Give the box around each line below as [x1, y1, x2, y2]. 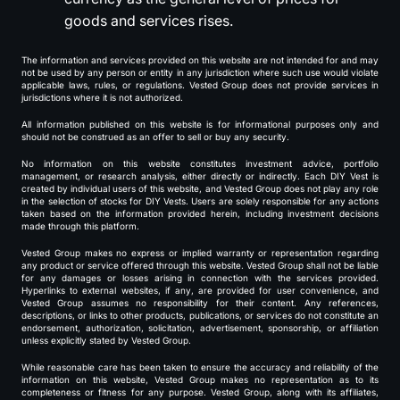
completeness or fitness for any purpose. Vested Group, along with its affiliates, [21, 387, 379, 397]
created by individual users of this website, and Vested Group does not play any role [21, 183, 379, 194]
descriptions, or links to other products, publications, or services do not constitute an [21, 310, 379, 321]
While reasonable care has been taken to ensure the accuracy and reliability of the [21, 362, 379, 372]
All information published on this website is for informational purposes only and [21, 119, 379, 129]
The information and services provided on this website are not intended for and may [21, 54, 379, 65]
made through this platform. [21, 221, 139, 231]
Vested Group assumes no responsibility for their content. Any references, [21, 297, 379, 308]
